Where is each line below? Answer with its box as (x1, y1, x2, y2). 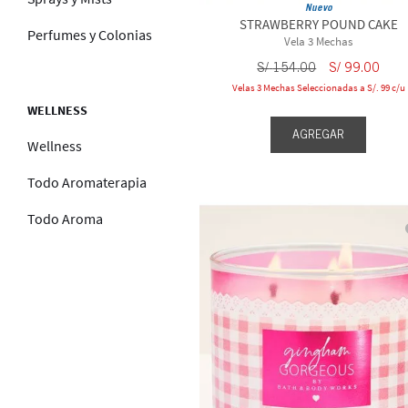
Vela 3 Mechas (284, 34, 353, 50)
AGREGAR (292, 127, 345, 141)
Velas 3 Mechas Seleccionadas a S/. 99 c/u (231, 81, 405, 95)
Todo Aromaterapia (27, 173, 147, 191)
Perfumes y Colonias (27, 25, 152, 44)
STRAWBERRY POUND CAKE (239, 15, 398, 34)
